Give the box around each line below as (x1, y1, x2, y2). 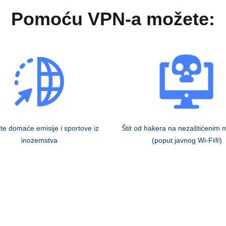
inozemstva (21, 136, 58, 145)
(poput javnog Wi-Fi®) (151, 136, 222, 145)
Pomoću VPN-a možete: (11, 9, 215, 30)
